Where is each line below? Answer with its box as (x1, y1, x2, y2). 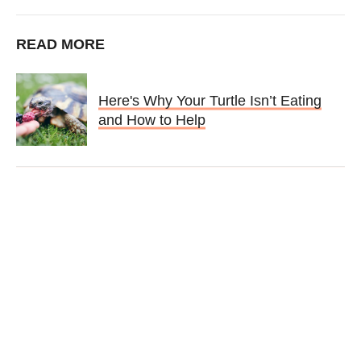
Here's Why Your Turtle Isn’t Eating (98, 92, 322, 109)
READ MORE (16, 36, 105, 53)
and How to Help (98, 111, 206, 128)
